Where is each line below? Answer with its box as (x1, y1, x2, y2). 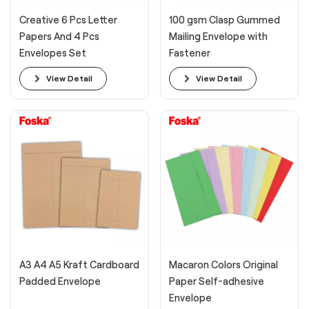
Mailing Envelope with (169, 30, 268, 42)
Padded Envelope (19, 275, 101, 287)
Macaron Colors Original (169, 259, 278, 270)
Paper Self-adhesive (169, 275, 264, 287)
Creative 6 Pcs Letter (19, 14, 117, 26)
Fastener (169, 47, 210, 59)
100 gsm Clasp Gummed (169, 14, 280, 26)
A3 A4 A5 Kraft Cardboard (19, 259, 139, 270)
